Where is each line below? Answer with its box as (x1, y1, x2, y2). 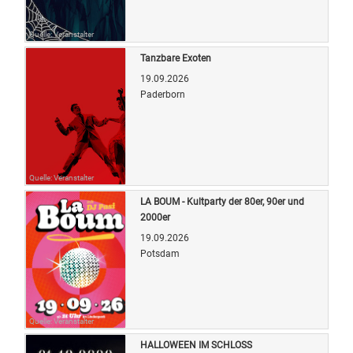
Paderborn (140, 88, 185, 100)
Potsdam (140, 247, 180, 259)
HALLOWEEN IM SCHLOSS (140, 339, 252, 351)
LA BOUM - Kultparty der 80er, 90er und (140, 195, 304, 207)
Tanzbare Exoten (140, 52, 211, 64)
